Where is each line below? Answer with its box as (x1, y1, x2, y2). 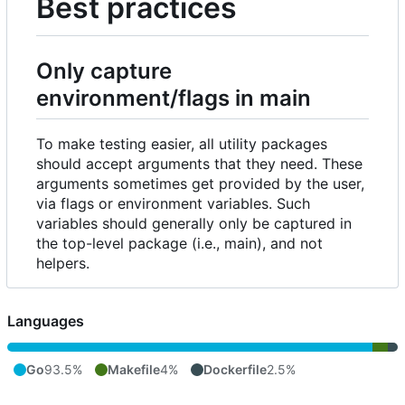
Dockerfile (203, 362, 267, 378)
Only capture (36, 57, 172, 84)
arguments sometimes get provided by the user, (36, 174, 364, 193)
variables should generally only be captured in (36, 214, 352, 233)
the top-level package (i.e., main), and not (36, 234, 323, 253)
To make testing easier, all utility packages (36, 135, 327, 154)
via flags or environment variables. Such (36, 194, 310, 213)
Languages (7, 312, 84, 331)
